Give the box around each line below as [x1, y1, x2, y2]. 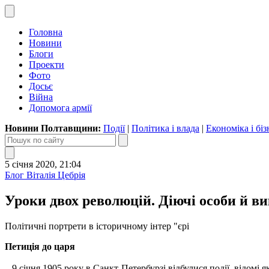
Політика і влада [131, 123, 199, 133]
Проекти [29, 59, 64, 70]
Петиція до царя [5, 241, 75, 252]
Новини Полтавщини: [5, 123, 103, 133]
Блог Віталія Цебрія [5, 170, 85, 180]
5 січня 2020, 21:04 [5, 159, 81, 169]
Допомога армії [29, 103, 92, 113]
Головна [29, 27, 62, 37]
